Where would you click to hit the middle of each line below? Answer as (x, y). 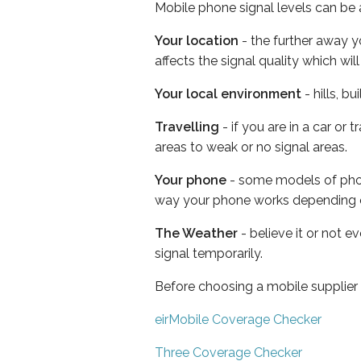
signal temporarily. (209, 253)
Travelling (187, 127)
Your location (197, 40)
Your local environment (228, 93)
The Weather (196, 233)
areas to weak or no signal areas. (251, 147)
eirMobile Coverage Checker (238, 319)
